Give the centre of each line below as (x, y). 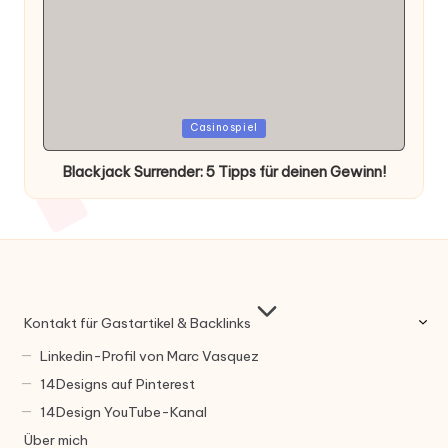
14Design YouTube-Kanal (123, 411)
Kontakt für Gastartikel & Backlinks (137, 323)
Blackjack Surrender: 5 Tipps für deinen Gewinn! (224, 171)
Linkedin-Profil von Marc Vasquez (149, 355)
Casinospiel (224, 128)
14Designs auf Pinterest (117, 383)
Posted (80, 127)
